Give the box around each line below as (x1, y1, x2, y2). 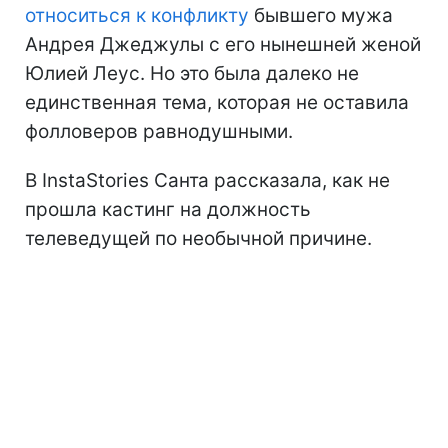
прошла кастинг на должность (25, 197, 311, 221)
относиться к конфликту (25, 3, 249, 27)
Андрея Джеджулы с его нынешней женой (25, 32, 421, 56)
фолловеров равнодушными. (25, 119, 293, 143)
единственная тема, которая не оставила (25, 90, 409, 114)
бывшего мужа (249, 3, 393, 27)
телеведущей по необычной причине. (25, 226, 372, 250)
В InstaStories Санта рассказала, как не (25, 168, 390, 192)
